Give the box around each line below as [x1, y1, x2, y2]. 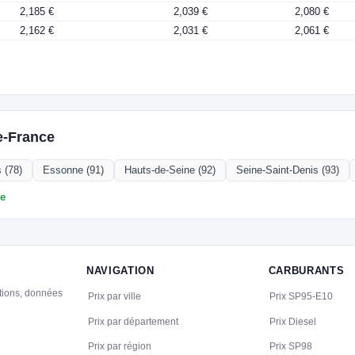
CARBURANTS [268, 264, 345, 277]
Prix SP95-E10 [269, 291, 334, 303]
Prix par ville [87, 291, 141, 303]
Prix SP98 [269, 341, 313, 353]
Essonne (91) [43, 164, 105, 177]
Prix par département [87, 315, 178, 327]
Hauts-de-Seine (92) [124, 164, 216, 177]
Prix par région [87, 341, 151, 353]
